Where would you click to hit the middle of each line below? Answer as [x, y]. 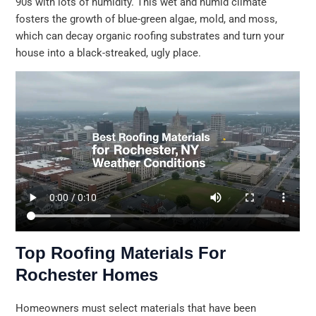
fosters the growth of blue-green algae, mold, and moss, [147, 19]
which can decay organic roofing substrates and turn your [150, 36]
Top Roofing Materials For [121, 253]
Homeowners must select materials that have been [136, 308]
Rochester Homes [87, 274]
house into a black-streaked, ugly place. [109, 53]
